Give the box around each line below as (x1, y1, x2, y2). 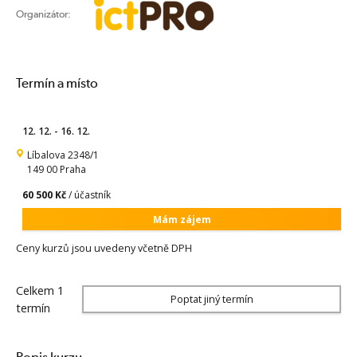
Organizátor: (16, 7, 71, 20)
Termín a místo (16, 75, 98, 92)
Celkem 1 (16, 282, 64, 298)
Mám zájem (152, 212, 211, 226)
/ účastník (66, 188, 111, 202)
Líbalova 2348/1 (26, 147, 99, 162)
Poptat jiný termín (170, 292, 253, 307)
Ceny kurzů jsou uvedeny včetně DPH (16, 241, 192, 255)
